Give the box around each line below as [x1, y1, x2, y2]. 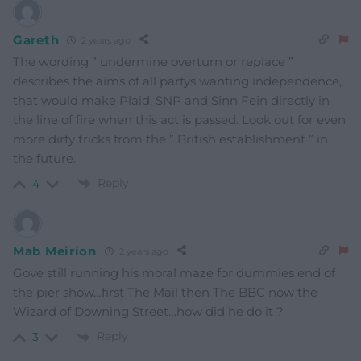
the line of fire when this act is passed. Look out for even [13, 112, 346, 127]
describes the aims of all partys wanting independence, [13, 73, 342, 89]
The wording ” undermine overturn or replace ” [13, 54, 293, 69]
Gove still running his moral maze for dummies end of [13, 265, 335, 281]
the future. [13, 151, 76, 166]
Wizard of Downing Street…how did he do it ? [13, 304, 284, 320]
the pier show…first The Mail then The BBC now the [13, 284, 317, 301]
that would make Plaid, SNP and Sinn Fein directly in [13, 93, 330, 108]
